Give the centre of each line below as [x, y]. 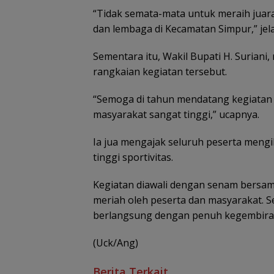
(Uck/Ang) [116, 243]
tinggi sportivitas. [133, 157]
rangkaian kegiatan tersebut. [160, 71]
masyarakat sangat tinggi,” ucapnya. [176, 114]
